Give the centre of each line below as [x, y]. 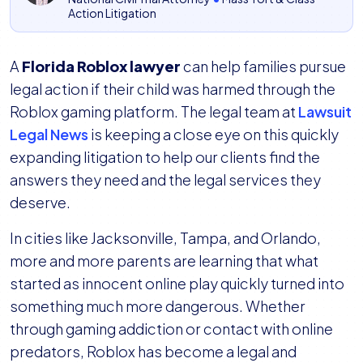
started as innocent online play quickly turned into [177, 284]
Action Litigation [112, 13]
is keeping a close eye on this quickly [214, 135]
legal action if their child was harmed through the [173, 89]
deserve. [40, 203]
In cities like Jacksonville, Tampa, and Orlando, [165, 238]
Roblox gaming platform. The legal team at [154, 112]
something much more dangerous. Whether [158, 306]
